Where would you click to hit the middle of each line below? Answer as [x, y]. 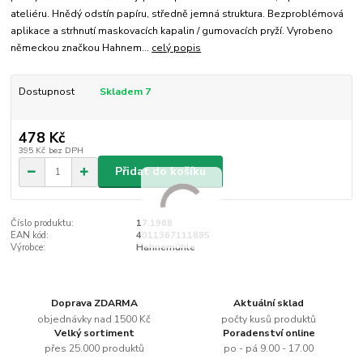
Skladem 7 [126, 92]
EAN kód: [30, 236]
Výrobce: [28, 248]
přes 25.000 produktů [94, 349]
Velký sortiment [94, 333]
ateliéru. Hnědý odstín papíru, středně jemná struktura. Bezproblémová [177, 14]
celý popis [177, 48]
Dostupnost [46, 92]
